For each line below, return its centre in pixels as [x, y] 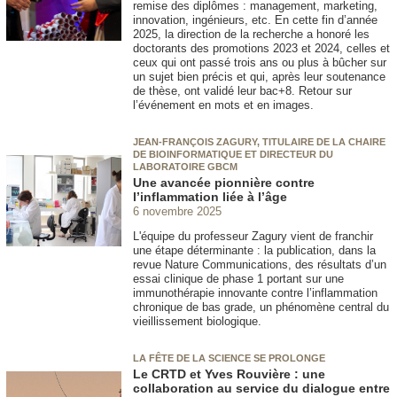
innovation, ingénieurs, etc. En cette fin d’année [255, 19]
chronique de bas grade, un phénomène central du [261, 307]
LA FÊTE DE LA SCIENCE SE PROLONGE [229, 358]
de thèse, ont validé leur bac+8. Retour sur [242, 90]
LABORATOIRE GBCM [185, 166]
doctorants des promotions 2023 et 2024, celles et [261, 48]
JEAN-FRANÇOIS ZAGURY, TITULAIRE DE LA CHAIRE [259, 141]
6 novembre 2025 [177, 211]
